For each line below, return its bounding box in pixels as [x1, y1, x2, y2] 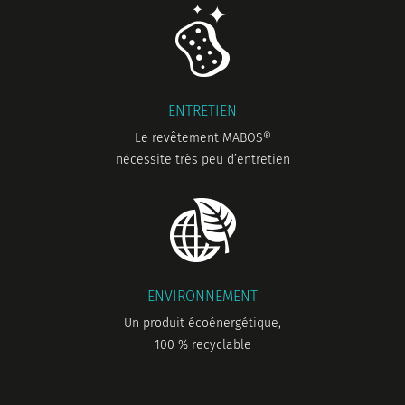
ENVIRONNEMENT [147, 287, 258, 306]
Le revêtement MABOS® [134, 130, 271, 146]
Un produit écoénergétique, [124, 316, 281, 332]
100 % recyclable [154, 337, 251, 353]
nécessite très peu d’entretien [115, 152, 290, 168]
